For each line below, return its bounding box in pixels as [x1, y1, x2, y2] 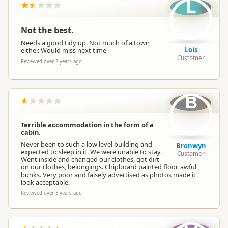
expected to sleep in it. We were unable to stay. [21, 147, 162, 156]
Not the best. [21, 24, 74, 36]
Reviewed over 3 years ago [21, 190, 82, 196]
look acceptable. [21, 178, 70, 187]
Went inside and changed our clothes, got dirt [21, 155, 159, 164]
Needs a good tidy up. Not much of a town [21, 38, 150, 47]
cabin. [21, 128, 41, 137]
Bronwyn [176, 141, 206, 150]
